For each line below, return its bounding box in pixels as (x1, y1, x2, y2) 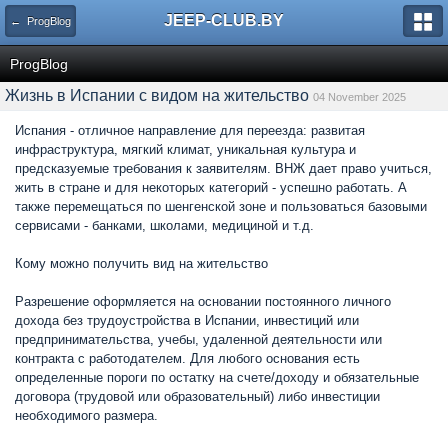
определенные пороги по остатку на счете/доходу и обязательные (15, 370, 419, 385)
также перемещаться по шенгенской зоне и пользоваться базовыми (15, 199, 427, 214)
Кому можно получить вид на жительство (15, 256, 268, 271)
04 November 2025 (313, 91, 406, 103)
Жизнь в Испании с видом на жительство (5, 87, 309, 104)
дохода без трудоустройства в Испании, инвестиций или (15, 313, 359, 328)
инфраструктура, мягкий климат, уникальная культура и (15, 142, 356, 157)
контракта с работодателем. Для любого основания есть (15, 351, 360, 366)
